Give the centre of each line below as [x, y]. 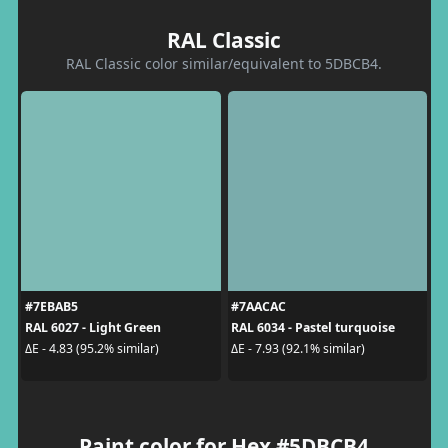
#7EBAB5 [51, 306]
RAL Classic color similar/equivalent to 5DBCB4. [224, 63]
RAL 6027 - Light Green [92, 327]
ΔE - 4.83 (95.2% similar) [91, 348]
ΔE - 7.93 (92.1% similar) [298, 348]
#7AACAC [258, 306]
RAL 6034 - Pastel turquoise [313, 327]
